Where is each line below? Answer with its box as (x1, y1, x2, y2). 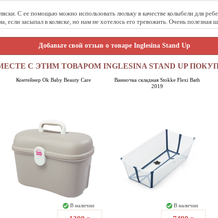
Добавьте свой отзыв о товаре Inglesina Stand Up (38, 41, 190, 49)
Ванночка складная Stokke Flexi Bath (114, 77, 200, 83)
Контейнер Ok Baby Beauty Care (16, 77, 91, 83)
